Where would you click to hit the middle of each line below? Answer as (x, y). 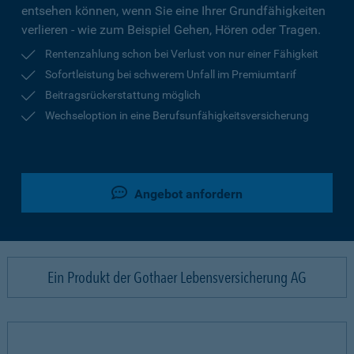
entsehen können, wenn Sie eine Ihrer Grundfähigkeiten (173, 11)
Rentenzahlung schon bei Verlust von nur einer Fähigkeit (182, 54)
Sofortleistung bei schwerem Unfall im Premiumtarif (171, 74)
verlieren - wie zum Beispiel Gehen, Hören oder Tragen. (171, 30)
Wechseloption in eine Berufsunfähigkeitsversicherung (177, 115)
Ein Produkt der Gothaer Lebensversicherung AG (177, 277)
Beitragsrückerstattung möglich (123, 95)
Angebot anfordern (187, 194)
